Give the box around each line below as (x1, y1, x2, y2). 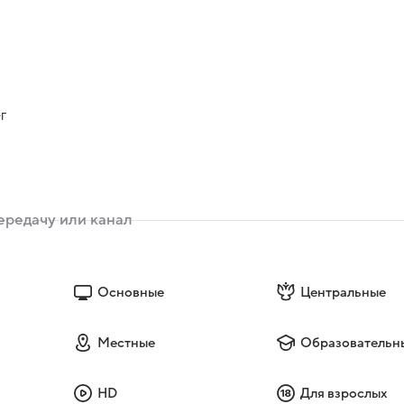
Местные (96, 335, 155, 350)
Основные (96, 284, 164, 299)
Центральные (300, 284, 387, 299)
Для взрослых (300, 385, 389, 400)
